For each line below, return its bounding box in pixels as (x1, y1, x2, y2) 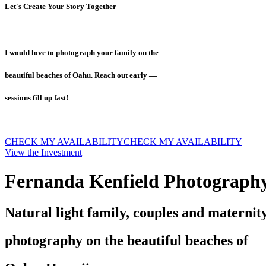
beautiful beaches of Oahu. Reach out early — (5, 71, 157, 80)
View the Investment (5, 147, 82, 157)
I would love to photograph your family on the (5, 48, 159, 58)
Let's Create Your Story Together (5, 1, 116, 11)
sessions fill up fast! (5, 93, 68, 103)
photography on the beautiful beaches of (5, 233, 248, 249)
